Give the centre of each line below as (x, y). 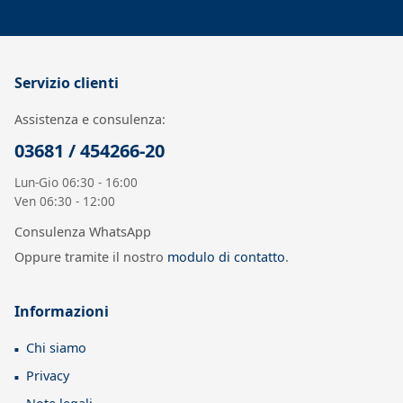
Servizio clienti (67, 83)
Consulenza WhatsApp (83, 232)
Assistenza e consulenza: (90, 120)
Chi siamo (56, 347)
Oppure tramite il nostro (91, 257)
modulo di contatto (226, 257)
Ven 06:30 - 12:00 (65, 201)
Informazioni (62, 311)
